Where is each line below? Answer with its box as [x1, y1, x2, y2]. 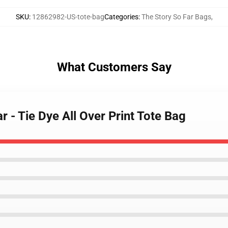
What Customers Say [56, 60, 172, 74]
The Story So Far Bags [141, 13, 211, 21]
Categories [104, 13, 138, 21]
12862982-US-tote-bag [32, 13, 104, 21]
